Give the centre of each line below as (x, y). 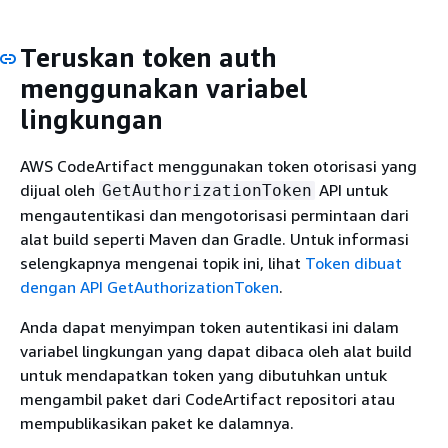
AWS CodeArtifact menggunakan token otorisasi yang (218, 166)
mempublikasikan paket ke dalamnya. (157, 423)
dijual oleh (59, 190)
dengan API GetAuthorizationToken (149, 287)
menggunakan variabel (164, 88)
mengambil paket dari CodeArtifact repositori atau (207, 399)
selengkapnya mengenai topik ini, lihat (162, 263)
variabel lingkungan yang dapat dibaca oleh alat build (216, 351)
